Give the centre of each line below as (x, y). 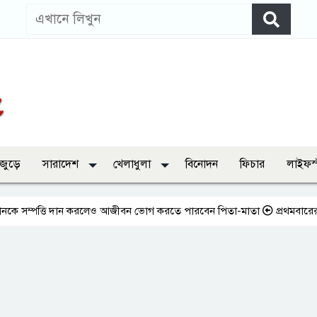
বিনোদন (202, 164)
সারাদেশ (62, 164)
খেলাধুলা (133, 164)
